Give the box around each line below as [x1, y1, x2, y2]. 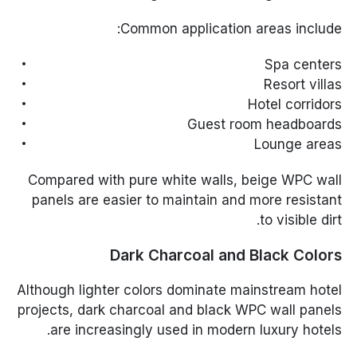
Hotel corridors [247, 96, 342, 113]
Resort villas [263, 76, 342, 93]
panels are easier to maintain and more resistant [31, 192, 342, 209]
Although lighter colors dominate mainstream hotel [16, 282, 342, 299]
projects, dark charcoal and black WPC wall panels [17, 302, 342, 319]
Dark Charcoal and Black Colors [109, 246, 342, 265]
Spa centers [264, 57, 342, 73]
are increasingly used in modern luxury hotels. [49, 322, 342, 339]
